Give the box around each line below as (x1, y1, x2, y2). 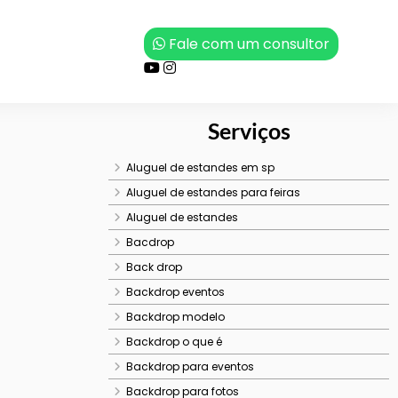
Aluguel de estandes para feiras (126, 185, 300, 200)
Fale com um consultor (168, 34, 330, 55)
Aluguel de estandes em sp (126, 160, 275, 175)
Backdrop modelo (126, 309, 225, 324)
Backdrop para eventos (126, 359, 254, 374)
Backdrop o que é (126, 334, 222, 349)
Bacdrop (126, 235, 174, 250)
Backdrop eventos (126, 284, 225, 299)
